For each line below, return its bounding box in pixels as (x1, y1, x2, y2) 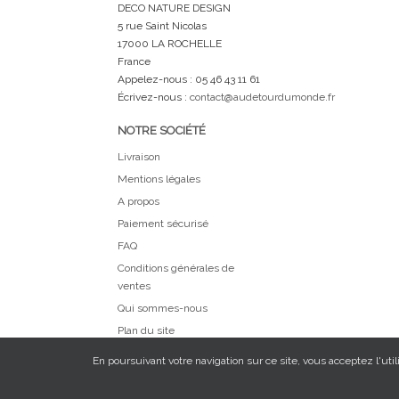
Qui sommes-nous (118, 302, 208, 314)
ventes (118, 280, 151, 292)
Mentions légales (118, 173, 200, 185)
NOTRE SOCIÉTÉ (118, 124, 206, 137)
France (118, 55, 151, 68)
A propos (118, 195, 159, 208)
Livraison (118, 151, 160, 163)
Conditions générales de (118, 262, 234, 274)
